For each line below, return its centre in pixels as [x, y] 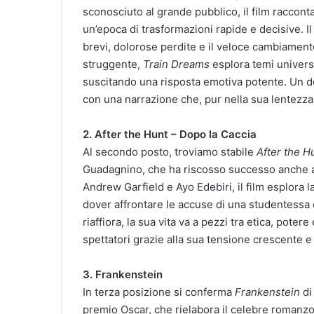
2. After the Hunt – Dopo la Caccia [170, 134]
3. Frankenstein [123, 274]
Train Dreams [176, 64]
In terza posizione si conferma [159, 292]
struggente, [113, 64]
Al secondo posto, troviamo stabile [170, 151]
